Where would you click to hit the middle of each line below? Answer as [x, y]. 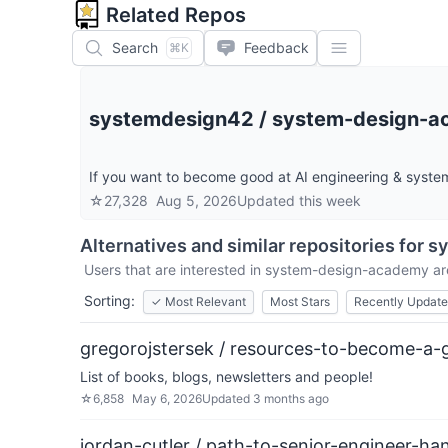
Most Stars [300, 301]
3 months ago [291, 398]
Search [135, 47]
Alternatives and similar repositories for [254, 245]
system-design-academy [347, 269]
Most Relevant [205, 301]
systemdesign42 [171, 119]
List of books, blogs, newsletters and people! [226, 376]
